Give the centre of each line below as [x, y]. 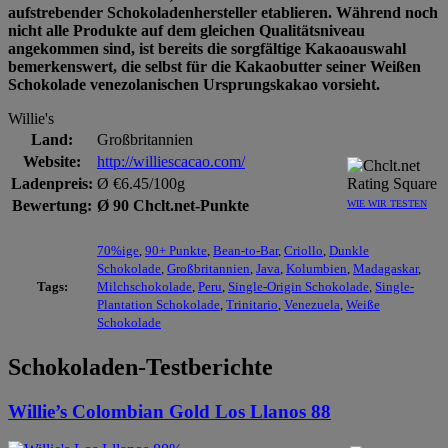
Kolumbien [316, 268]
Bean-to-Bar [245, 250]
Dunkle [349, 250]
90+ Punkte [176, 250]
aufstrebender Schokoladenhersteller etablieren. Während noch [223, 12]
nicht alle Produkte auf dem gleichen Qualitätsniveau [186, 30]
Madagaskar [385, 268]
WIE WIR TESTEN [387, 203]
